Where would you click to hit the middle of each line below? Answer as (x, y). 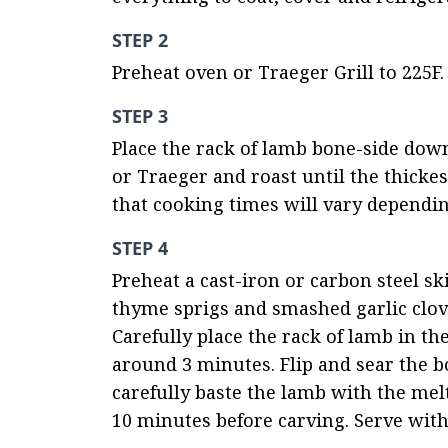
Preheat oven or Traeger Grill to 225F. (278, 72)
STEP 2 (140, 40)
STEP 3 (140, 116)
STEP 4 (140, 248)
